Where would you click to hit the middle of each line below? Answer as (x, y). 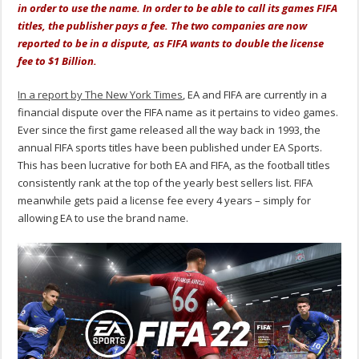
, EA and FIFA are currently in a (255, 95)
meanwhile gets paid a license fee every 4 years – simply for (165, 201)
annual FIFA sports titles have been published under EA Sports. (170, 148)
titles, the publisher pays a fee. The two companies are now (163, 26)
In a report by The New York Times (101, 95)
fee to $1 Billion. (58, 61)
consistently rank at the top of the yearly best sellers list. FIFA (165, 183)
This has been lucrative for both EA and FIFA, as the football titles (174, 165)
